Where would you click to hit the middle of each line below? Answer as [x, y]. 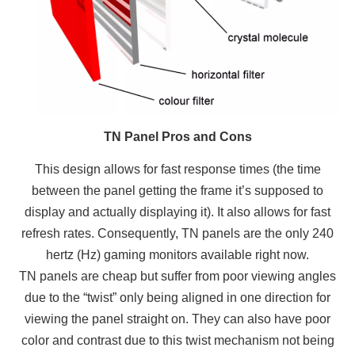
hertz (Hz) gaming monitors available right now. [177, 255]
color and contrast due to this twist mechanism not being [177, 341]
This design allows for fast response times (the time [177, 170]
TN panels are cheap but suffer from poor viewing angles [177, 277]
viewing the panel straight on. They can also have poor [177, 319]
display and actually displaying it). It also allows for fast [177, 212]
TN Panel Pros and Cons [177, 137]
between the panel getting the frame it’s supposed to [177, 191]
